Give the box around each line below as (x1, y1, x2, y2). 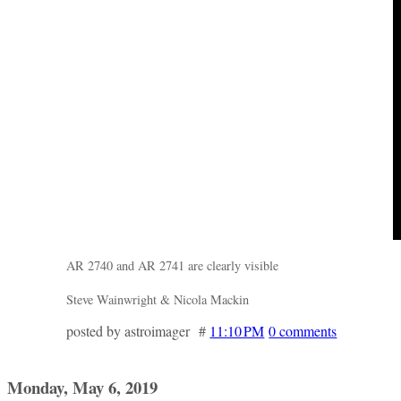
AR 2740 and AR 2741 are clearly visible (66, 257, 279, 275)
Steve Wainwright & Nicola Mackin (66, 291, 250, 309)
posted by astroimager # (66, 321, 210, 341)
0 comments (269, 321, 337, 341)
